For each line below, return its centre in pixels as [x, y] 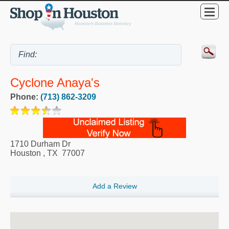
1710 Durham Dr [40, 144]
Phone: [25, 97]
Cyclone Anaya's [55, 83]
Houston [26, 153]
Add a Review [114, 186]
